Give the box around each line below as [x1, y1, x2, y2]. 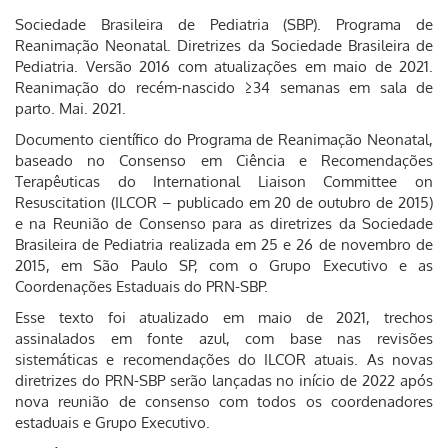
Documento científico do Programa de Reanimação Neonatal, [15, 130, 433, 149]
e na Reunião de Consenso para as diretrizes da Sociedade [15, 214, 433, 233]
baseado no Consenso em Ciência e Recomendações [15, 151, 433, 170]
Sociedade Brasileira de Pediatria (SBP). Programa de [15, 15, 433, 34]
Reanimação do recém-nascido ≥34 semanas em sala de [15, 78, 433, 97]
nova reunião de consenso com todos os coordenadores [15, 392, 433, 411]
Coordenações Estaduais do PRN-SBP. [15, 277, 268, 296]
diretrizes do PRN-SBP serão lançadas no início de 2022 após [15, 371, 433, 390]
